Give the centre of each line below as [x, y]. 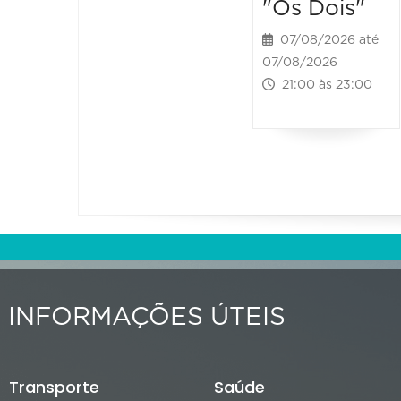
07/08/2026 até [326, 40]
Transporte [54, 387]
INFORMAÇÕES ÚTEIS [147, 317]
